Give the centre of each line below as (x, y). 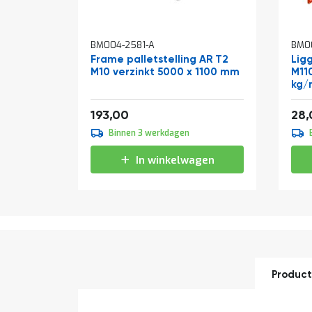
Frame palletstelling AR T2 (159, 59)
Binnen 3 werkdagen (149, 133)
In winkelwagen (175, 160)
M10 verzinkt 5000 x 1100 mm (165, 72)
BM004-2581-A (123, 45)
